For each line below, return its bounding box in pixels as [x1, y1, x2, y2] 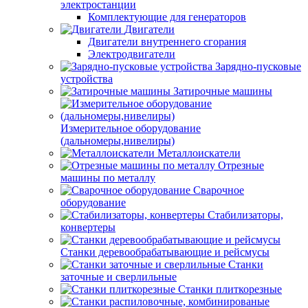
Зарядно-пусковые [215, 60, 301, 72]
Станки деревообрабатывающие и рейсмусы [60, 246, 269, 258]
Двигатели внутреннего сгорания [88, 36, 246, 47]
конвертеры [60, 221, 115, 233]
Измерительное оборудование [60, 122, 201, 134]
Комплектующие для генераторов [88, 11, 246, 23]
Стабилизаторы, [208, 209, 283, 221]
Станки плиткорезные [178, 283, 282, 295]
